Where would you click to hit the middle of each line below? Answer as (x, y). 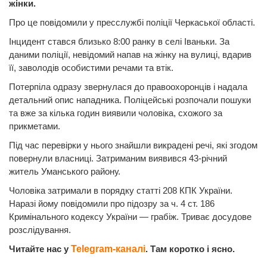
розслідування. (40, 229)
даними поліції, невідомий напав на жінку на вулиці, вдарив (130, 54)
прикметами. (35, 126)
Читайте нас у (40, 249)
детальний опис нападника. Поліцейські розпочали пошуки (130, 100)
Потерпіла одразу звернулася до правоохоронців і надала (128, 86)
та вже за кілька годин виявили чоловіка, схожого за (116, 113)
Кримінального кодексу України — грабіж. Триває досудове (130, 216)
